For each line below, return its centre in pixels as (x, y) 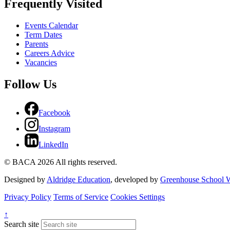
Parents (36, 44)
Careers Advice (50, 53)
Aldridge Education (79, 180)
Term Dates (43, 35)
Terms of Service (81, 197)
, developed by (135, 180)
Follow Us (30, 84)
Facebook (54, 113)
